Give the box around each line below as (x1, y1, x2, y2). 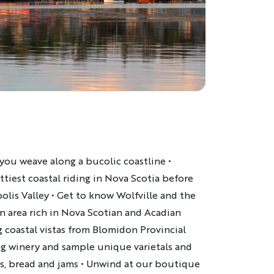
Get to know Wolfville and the (57, 188, 196, 202)
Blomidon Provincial (92, 222, 186, 237)
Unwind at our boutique (86, 256, 200, 271)
